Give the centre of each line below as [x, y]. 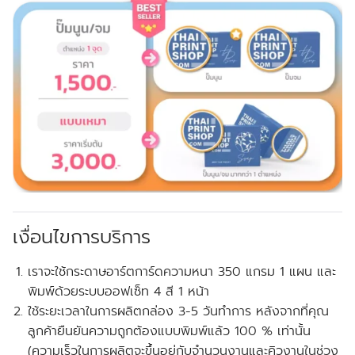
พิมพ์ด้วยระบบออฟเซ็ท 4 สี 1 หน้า [119, 291]
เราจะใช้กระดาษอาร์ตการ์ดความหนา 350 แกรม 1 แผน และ [182, 271]
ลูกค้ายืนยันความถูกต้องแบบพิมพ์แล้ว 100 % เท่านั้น [170, 331]
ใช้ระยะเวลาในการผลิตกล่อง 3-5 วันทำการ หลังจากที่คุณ [179, 311]
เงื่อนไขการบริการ [82, 237]
